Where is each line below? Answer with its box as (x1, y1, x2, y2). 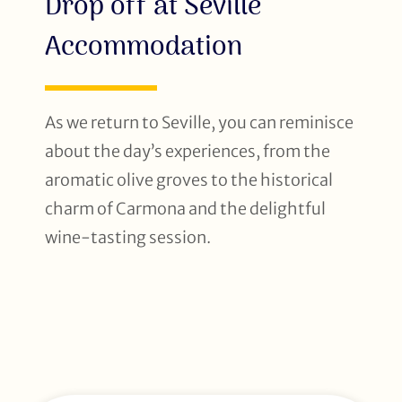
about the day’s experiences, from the (45, 140, 330, 162)
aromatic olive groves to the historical (45, 169, 333, 190)
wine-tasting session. (45, 226, 211, 248)
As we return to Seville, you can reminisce (45, 111, 354, 133)
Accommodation (45, 26, 242, 66)
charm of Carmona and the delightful (45, 197, 326, 219)
